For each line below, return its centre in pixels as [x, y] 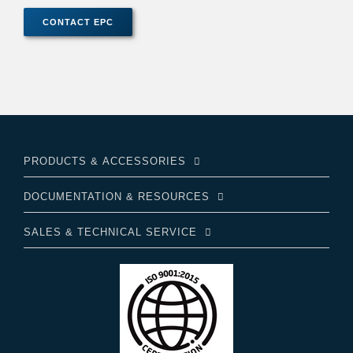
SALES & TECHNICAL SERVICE [110, 232]
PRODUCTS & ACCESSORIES [105, 161]
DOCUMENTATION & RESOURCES [117, 196]
